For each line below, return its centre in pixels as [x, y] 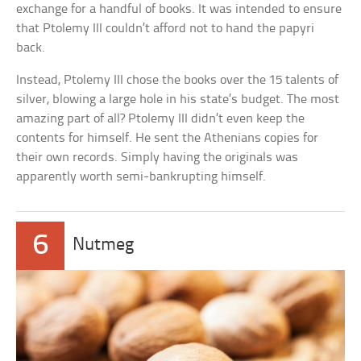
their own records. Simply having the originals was [158, 157]
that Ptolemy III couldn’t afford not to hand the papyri [166, 28]
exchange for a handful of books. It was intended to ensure [179, 9]
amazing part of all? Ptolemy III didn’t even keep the [161, 118]
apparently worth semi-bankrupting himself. [141, 176]
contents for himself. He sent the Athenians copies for [168, 138]
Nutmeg [104, 245]
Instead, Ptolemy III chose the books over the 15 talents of [178, 80]
